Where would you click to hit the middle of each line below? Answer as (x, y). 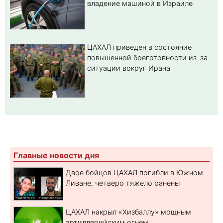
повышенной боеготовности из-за (147, 57)
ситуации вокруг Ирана (129, 68)
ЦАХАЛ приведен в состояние (139, 47)
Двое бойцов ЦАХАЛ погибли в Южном (134, 172)
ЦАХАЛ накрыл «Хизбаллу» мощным (128, 212)
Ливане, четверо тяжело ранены (123, 183)
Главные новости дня (56, 155)
